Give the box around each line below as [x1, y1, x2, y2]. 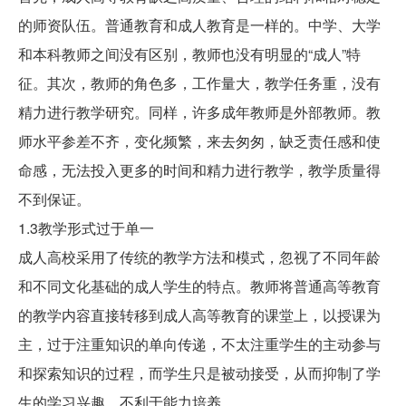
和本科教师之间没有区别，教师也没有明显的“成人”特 [18, 43, 361, 65]
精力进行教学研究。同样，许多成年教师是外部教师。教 [18, 101, 381, 123]
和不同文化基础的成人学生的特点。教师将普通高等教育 [18, 275, 381, 297]
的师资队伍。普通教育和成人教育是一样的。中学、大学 [18, 14, 381, 36]
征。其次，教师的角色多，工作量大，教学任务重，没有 [18, 72, 381, 94]
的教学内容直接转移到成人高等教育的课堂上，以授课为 [18, 304, 381, 326]
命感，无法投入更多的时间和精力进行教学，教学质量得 [18, 159, 381, 181]
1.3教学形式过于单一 [18, 217, 154, 239]
